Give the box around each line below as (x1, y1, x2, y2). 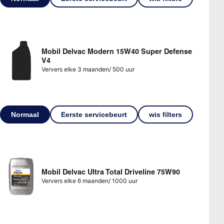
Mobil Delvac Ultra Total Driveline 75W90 (41, 167, 180, 176)
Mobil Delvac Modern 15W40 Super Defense (41, 46, 192, 56)
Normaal (11, 110, 39, 118)
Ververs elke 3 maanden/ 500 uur (41, 65, 134, 73)
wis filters (149, 110, 182, 118)
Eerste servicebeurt (61, 110, 127, 118)
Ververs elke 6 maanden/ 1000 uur (41, 176, 137, 184)
